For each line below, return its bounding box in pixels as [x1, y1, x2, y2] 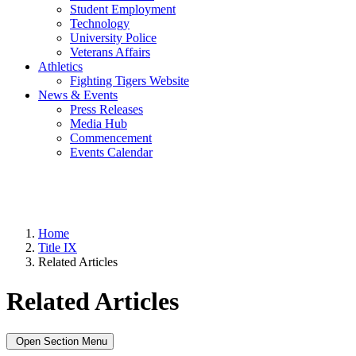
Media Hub [70, 117, 127, 131]
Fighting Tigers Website [70, 74, 189, 88]
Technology [70, 17, 130, 31]
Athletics [38, 60, 83, 74]
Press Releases [70, 103, 143, 117]
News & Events [38, 88, 118, 103]
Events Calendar [70, 145, 153, 160]
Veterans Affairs [70, 45, 150, 60]
